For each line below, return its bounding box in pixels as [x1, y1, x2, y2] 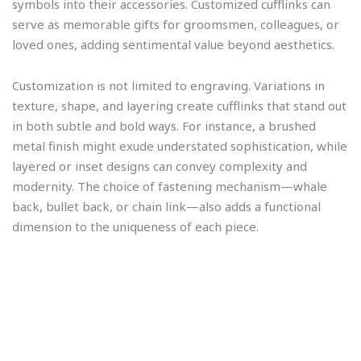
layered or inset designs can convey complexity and [12, 158, 307, 175]
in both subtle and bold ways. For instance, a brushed [12, 118, 316, 135]
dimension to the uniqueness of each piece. [12, 218, 259, 235]
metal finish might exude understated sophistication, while [12, 138, 347, 155]
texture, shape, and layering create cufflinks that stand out [12, 98, 346, 114]
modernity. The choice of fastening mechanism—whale [12, 178, 327, 195]
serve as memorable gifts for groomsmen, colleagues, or [12, 16, 339, 32]
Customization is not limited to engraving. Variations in [12, 77, 325, 94]
